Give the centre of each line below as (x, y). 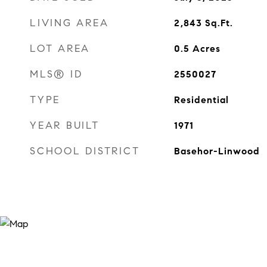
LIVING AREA (69, 23)
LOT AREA (60, 49)
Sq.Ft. (219, 23)
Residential (201, 100)
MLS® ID (56, 74)
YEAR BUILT (65, 125)
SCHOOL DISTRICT (85, 151)
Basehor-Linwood (217, 151)
